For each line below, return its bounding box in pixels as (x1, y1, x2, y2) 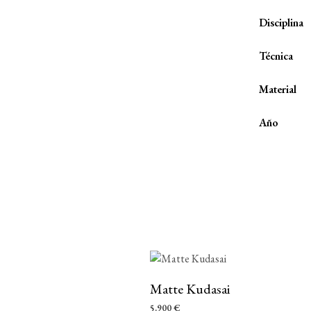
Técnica (259, 49, 293, 63)
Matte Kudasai (149, 280, 230, 298)
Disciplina (259, 15, 303, 30)
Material (259, 82, 296, 96)
